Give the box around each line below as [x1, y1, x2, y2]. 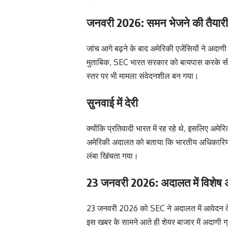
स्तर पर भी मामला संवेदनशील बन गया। [87, 70, 199, 81]
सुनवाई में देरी [87, 95, 138, 109]
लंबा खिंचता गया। [87, 150, 138, 161]
